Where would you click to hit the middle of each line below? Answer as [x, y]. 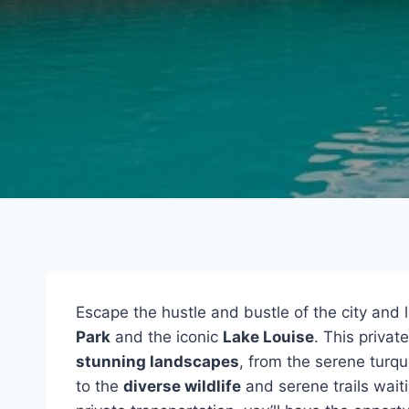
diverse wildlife [182, 386]
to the [100, 386]
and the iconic [167, 337]
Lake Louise [268, 337]
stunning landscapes [157, 362]
